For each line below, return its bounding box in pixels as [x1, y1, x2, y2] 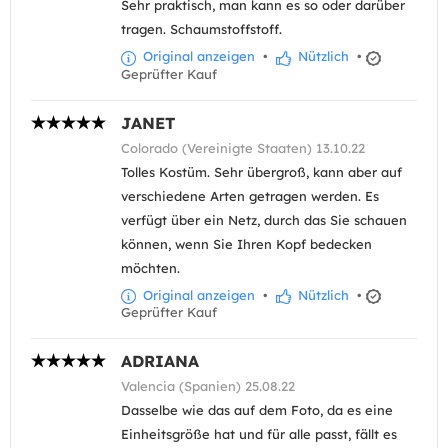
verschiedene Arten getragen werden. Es [121, 187, 379, 204]
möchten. [121, 259, 180, 276]
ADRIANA [121, 350, 199, 371]
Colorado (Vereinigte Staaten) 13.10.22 [121, 139, 365, 156]
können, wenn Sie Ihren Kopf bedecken [121, 235, 372, 252]
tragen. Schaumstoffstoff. [121, 21, 282, 38]
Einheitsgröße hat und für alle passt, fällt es [121, 425, 397, 442]
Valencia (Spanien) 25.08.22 [121, 377, 295, 394]
